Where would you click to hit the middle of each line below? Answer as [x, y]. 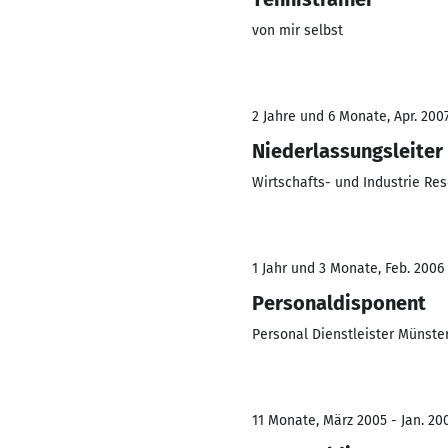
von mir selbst [297, 30]
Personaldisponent [339, 303]
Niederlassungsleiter [347, 151]
